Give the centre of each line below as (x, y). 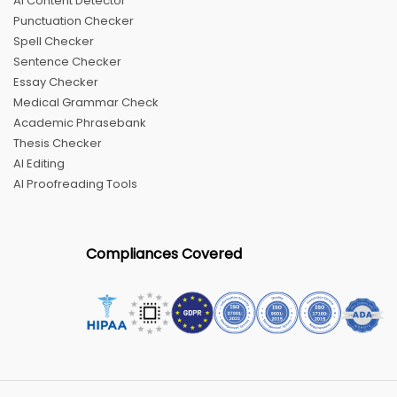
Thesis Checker (58, 143)
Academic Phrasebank (80, 122)
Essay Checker (56, 82)
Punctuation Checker (74, 20)
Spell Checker (54, 41)
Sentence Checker (67, 61)
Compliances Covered (164, 253)
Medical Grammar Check (86, 102)
